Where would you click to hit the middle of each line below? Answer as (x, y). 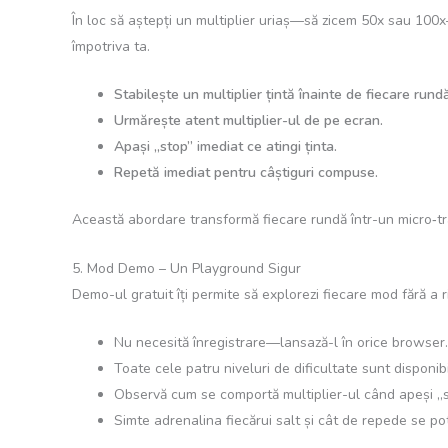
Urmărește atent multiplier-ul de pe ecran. (248, 121)
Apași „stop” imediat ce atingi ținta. (225, 147)
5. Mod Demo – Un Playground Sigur (186, 268)
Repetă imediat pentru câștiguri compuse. (246, 173)
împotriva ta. (111, 46)
